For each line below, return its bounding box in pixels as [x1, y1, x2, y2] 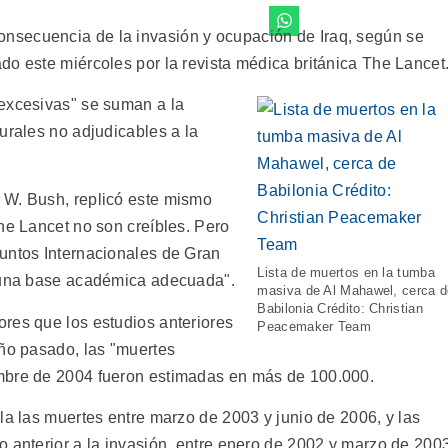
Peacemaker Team [257, 318, 371, 334]
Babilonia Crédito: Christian [257, 300, 423, 316]
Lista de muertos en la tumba [257, 264, 435, 280]
